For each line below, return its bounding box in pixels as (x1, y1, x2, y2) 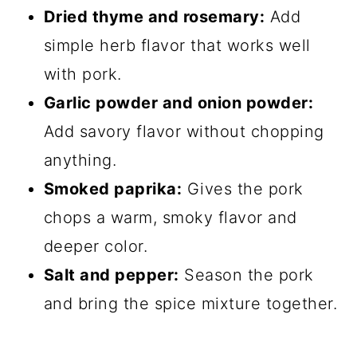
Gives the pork (182, 179, 304, 199)
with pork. (43, 65, 122, 84)
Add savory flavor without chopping (43, 122, 324, 142)
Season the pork (178, 265, 314, 285)
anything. (43, 151, 117, 171)
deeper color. (43, 237, 148, 257)
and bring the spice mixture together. (43, 294, 338, 314)
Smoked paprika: (43, 179, 182, 199)
